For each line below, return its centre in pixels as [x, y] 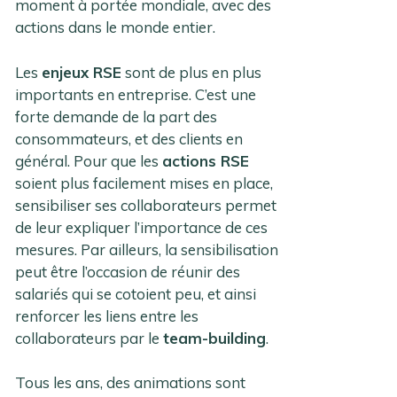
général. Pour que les [89, 160]
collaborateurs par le [90, 338]
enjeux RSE [82, 72]
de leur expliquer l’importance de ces [142, 227]
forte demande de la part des [117, 116]
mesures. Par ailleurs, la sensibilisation [147, 249]
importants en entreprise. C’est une [136, 94]
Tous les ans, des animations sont [131, 383]
